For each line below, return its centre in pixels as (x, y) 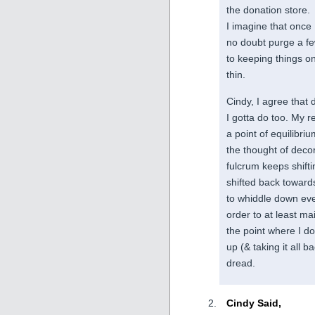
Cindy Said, (254, 303)
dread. (241, 263)
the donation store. (268, 10)
